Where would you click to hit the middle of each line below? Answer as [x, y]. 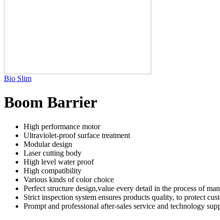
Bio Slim [18, 78]
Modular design [48, 144]
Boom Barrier [51, 102]
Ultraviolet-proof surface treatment [77, 135]
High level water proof [59, 162]
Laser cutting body [53, 153]
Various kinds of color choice [69, 179]
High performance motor [62, 126]
